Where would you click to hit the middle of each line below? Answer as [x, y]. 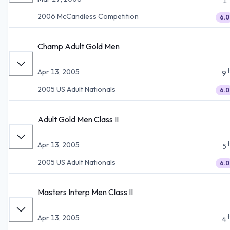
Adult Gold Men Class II [78, 119]
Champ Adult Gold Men [79, 46]
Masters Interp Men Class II [85, 192]
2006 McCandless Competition [88, 16]
